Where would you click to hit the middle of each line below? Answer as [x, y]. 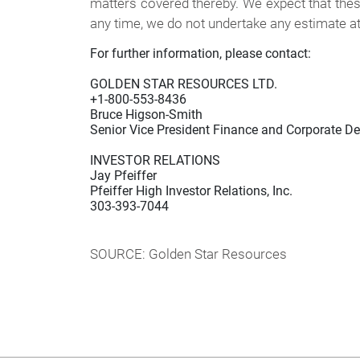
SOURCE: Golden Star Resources [188, 254]
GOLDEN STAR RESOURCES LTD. [184, 84]
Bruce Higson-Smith [146, 115]
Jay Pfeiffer [123, 176]
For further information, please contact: [200, 53]
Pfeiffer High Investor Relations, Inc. [191, 191]
